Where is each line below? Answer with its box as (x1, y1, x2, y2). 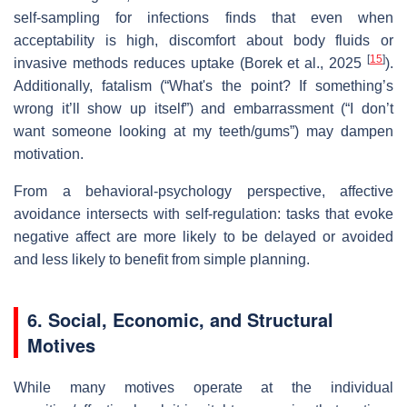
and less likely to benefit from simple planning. (14, 251, 310, 267)
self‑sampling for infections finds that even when (14, 9, 393, 25)
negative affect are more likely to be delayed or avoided (14, 228, 393, 244)
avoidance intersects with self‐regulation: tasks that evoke (14, 205, 393, 222)
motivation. (14, 145, 84, 162)
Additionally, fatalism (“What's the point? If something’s (14, 77, 393, 94)
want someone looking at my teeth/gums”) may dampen (14, 123, 393, 139)
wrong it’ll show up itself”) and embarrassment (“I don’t (14, 100, 393, 116)
